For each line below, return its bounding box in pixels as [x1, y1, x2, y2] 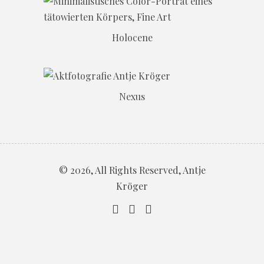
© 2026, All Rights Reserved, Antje [58, 164, 206, 177]
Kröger [116, 180, 148, 193]
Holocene [111, 31, 153, 44]
